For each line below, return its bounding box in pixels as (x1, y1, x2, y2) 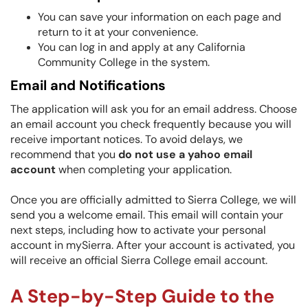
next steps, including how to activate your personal (10, 223, 266, 237)
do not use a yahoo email (118, 147, 252, 162)
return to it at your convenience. (38, 25, 201, 39)
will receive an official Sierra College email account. (10, 253, 267, 267)
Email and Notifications (10, 76, 166, 94)
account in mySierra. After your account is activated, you (10, 238, 295, 252)
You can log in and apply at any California (38, 40, 245, 54)
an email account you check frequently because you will (10, 117, 291, 131)
